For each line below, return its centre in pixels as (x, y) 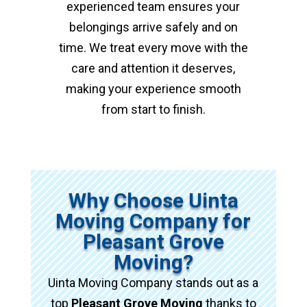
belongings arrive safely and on (153, 27)
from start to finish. (153, 109)
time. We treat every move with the (153, 47)
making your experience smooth (153, 88)
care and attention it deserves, (153, 68)
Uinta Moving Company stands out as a (153, 282)
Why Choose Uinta (153, 200)
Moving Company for (153, 221)
